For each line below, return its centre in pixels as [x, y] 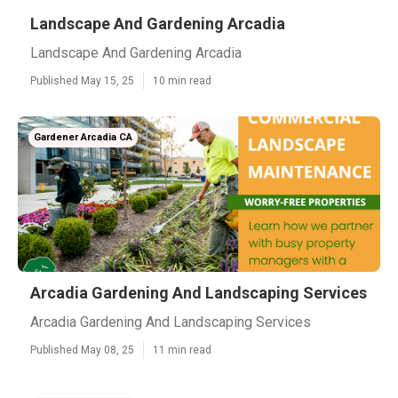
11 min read [182, 350]
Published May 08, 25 [82, 350]
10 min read [182, 81]
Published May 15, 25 [82, 81]
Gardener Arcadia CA [83, 137]
